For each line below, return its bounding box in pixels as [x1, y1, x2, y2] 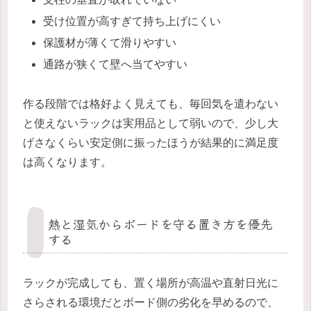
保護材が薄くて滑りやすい [43, 37, 177, 49]
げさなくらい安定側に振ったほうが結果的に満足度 [23, 137, 278, 149]
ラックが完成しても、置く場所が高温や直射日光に [23, 277, 278, 289]
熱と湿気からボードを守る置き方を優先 [48, 215, 273, 233]
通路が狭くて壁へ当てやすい [43, 58, 188, 71]
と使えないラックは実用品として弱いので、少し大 [23, 117, 278, 130]
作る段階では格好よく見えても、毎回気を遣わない [23, 98, 278, 110]
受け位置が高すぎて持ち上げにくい [43, 15, 221, 28]
